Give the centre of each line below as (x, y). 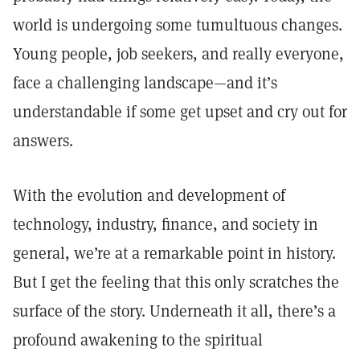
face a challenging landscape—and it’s (145, 83)
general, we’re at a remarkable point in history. (174, 253)
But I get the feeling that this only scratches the (176, 282)
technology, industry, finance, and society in (166, 224)
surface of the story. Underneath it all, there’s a (174, 311)
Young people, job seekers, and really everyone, (178, 54)
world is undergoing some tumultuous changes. (178, 25)
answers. (43, 141)
